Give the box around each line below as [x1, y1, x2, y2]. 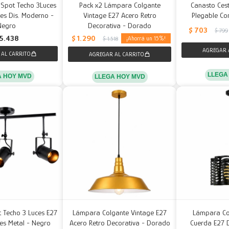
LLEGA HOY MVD [94, 73, 145, 80]
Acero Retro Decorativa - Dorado [69, 218, 170, 227]
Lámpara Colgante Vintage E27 [73, 208, 167, 217]
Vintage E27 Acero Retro [83, 10, 156, 19]
